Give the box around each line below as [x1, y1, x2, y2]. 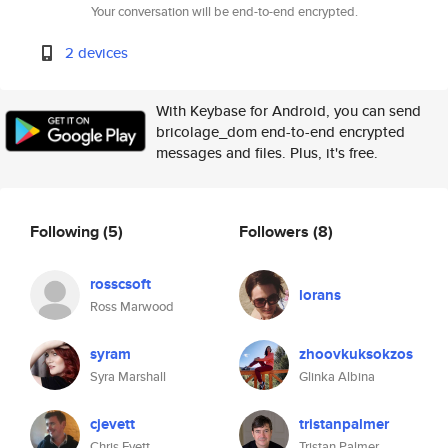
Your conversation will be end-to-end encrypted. [90, 2, 358, 21]
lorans [299, 284, 341, 306]
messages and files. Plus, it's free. [156, 142, 378, 163]
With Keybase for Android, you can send [156, 100, 421, 121]
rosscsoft [90, 273, 151, 295]
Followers [239, 219, 313, 243]
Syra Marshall [90, 367, 166, 386]
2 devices [65, 42, 129, 63]
